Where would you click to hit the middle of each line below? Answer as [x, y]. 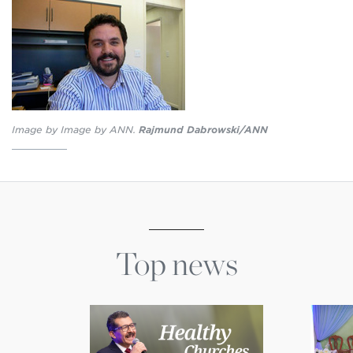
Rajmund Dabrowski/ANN [203, 129]
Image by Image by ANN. [75, 129]
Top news [176, 264]
